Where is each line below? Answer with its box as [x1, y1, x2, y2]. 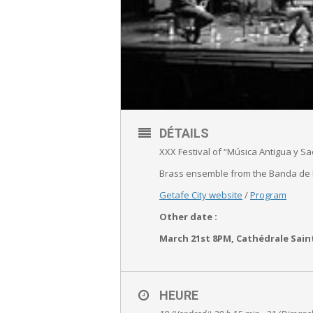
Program [250, 189, 286, 201]
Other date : [159, 210, 217, 223]
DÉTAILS [159, 126, 209, 140]
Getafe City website [159, 189, 242, 201]
